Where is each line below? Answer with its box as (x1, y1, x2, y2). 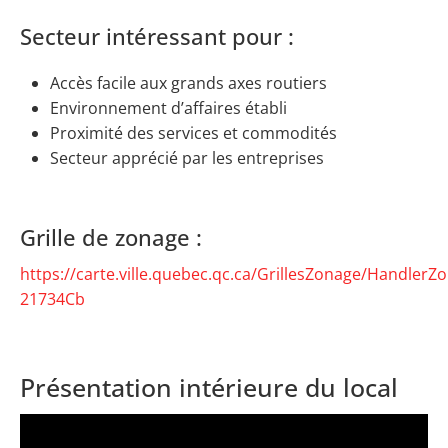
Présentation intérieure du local (20, 369, 398, 404)
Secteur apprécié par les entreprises (50, 146, 324, 169)
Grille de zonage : (20, 222, 202, 252)
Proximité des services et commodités (50, 121, 337, 144)
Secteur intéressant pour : (20, 21, 294, 51)
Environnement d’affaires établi (50, 96, 287, 119)
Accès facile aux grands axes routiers (50, 71, 327, 94)
